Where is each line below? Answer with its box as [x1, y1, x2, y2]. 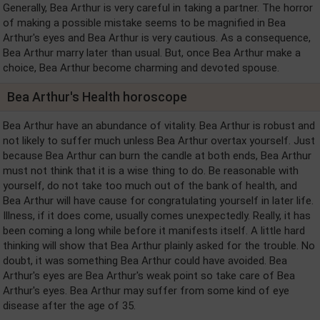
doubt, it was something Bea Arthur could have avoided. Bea [3, 254, 287, 267]
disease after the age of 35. [3, 299, 136, 312]
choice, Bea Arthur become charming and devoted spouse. [3, 61, 279, 74]
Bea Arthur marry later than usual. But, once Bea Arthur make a [3, 46, 301, 59]
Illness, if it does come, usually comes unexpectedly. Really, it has [3, 209, 311, 222]
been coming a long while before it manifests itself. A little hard [3, 224, 305, 237]
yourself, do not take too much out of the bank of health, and [3, 179, 297, 192]
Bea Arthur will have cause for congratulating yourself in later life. [3, 194, 314, 207]
